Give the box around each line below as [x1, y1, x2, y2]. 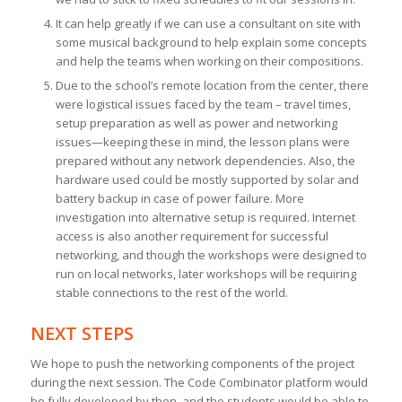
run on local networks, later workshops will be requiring [55, 266, 356, 283]
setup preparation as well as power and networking [55, 115, 337, 132]
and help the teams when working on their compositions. [55, 53, 363, 70]
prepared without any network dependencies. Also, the [55, 153, 355, 170]
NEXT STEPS [30, 321, 134, 346]
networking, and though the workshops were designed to [55, 247, 367, 264]
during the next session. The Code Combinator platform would [30, 374, 368, 391]
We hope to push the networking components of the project [30, 355, 354, 372]
